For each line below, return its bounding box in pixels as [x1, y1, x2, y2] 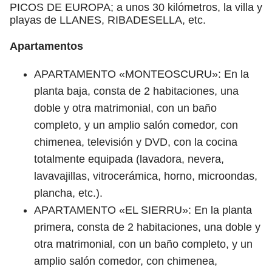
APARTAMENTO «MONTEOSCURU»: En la [34, 68, 249, 80]
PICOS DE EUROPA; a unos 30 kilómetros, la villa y [10, 1, 262, 13]
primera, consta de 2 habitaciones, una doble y [34, 221, 260, 233]
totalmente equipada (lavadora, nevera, [34, 153, 224, 165]
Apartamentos [10, 40, 83, 52]
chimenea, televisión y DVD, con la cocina [34, 136, 237, 148]
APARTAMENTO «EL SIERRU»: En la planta [34, 204, 252, 216]
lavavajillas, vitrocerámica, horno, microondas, [34, 170, 257, 182]
